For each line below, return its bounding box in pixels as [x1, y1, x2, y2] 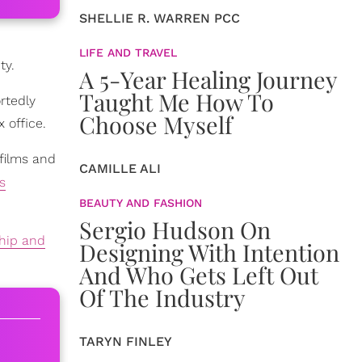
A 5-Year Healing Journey [79, 64, 337, 95]
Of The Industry [79, 282, 246, 314]
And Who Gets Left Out [79, 259, 318, 291]
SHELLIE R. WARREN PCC [79, 11, 240, 27]
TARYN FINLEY [79, 334, 172, 350]
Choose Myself [79, 109, 233, 141]
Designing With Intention [79, 237, 339, 268]
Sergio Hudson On [79, 214, 271, 246]
